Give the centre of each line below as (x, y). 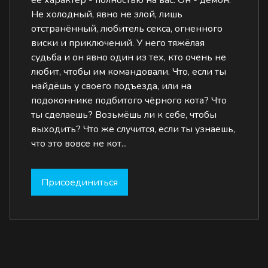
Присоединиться (80, 182)
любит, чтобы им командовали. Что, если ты (129, 72)
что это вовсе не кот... (79, 144)
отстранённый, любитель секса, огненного (127, 29)
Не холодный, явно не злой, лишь (107, 14)
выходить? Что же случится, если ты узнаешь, (133, 129)
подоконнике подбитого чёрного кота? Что (129, 100)
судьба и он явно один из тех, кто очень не (129, 57)
